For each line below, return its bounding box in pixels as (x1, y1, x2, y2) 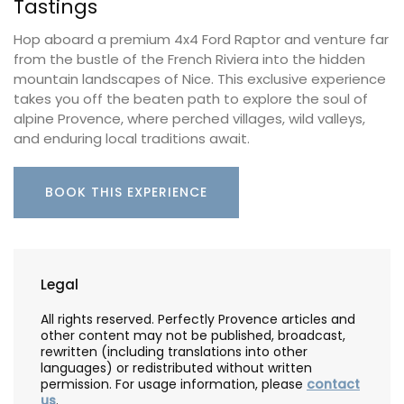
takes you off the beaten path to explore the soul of (14, 89, 368, 109)
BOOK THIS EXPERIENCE (45, 182, 207, 201)
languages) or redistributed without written (41, 359, 312, 378)
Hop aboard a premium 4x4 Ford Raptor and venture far (14, 30, 389, 50)
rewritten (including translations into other (41, 343, 308, 362)
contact (307, 375, 360, 394)
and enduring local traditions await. (14, 129, 250, 149)
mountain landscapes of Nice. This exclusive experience (14, 69, 386, 89)
